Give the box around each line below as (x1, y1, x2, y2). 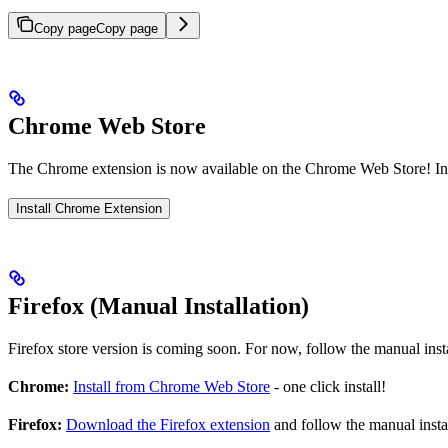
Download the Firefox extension (66, 416, 270, 434)
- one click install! (270, 378, 386, 396)
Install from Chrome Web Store (73, 378, 270, 396)
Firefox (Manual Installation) (8, 293, 309, 320)
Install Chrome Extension (16, 201, 162, 217)
